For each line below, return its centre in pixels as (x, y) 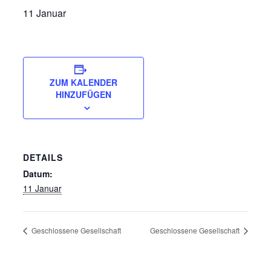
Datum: (38, 174)
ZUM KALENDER (83, 82)
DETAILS (43, 157)
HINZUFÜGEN (83, 94)
